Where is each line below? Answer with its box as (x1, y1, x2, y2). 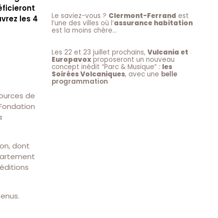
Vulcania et (147, 48, 188, 57)
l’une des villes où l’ (52, 18, 114, 28)
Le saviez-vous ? (52, 11, 109, 21)
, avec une (125, 70, 161, 79)
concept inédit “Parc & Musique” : (52, 62, 162, 72)
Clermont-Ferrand (109, 11, 176, 21)
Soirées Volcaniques (52, 70, 125, 79)
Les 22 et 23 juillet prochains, (52, 48, 147, 57)
